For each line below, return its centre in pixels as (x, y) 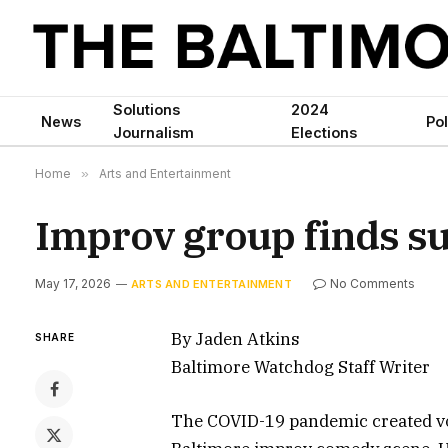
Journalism (153, 132)
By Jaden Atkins (236, 339)
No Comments (372, 283)
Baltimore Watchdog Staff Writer (301, 367)
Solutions (146, 109)
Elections (323, 132)
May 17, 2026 (73, 283)
